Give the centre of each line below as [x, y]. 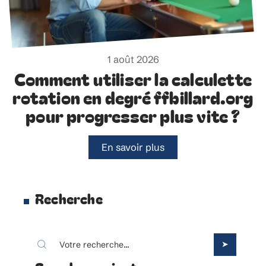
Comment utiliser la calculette [133, 79]
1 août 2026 [133, 59]
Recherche [69, 198]
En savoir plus [133, 147]
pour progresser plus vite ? [133, 115]
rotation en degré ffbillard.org [133, 97]
